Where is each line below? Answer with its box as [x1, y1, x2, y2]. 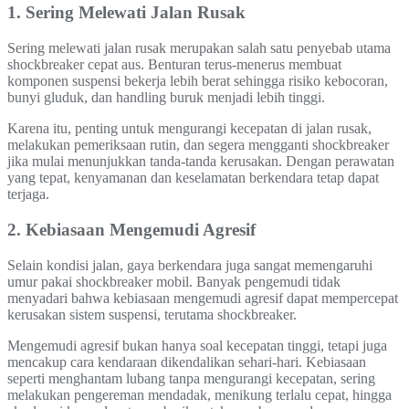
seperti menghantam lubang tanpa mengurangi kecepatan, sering [7, 370, 375, 386]
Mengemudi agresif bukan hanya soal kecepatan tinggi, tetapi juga [7, 337, 387, 353]
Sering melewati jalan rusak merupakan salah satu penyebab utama [7, 40, 391, 57]
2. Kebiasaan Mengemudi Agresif [7, 219, 256, 239]
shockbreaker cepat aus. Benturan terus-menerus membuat [7, 57, 341, 73]
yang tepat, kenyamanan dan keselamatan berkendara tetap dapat [7, 170, 379, 186]
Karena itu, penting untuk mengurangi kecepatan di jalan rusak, [7, 121, 372, 137]
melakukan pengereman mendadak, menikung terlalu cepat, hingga [7, 386, 392, 403]
